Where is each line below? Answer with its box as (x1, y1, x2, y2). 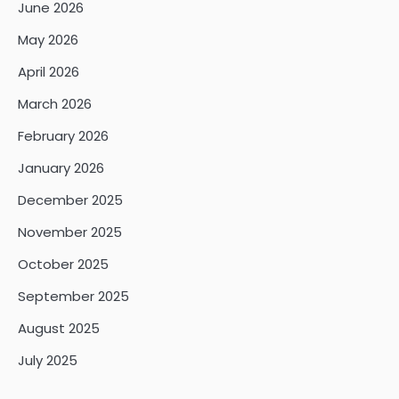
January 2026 (18, 159, 104, 178)
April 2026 (18, 62, 79, 82)
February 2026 (18, 126, 109, 146)
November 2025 (18, 223, 122, 242)
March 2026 (18, 94, 92, 114)
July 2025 (18, 351, 77, 370)
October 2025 (18, 255, 109, 274)
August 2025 (18, 319, 100, 338)
